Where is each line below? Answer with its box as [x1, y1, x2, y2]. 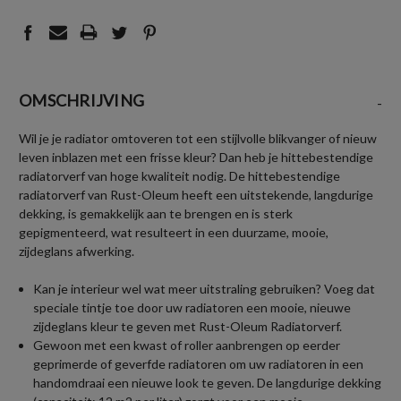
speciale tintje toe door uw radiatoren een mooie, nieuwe [33, 299, 352, 315]
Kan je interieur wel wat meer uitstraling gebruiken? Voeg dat [33, 280, 376, 296]
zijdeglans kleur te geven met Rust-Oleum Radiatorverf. [33, 318, 346, 334]
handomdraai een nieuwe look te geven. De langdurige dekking [33, 374, 382, 390]
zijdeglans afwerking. [19, 243, 137, 259]
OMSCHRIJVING [19, 90, 144, 110]
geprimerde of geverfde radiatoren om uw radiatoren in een [33, 355, 364, 371]
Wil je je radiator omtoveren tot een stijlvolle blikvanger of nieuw [19, 130, 377, 146]
